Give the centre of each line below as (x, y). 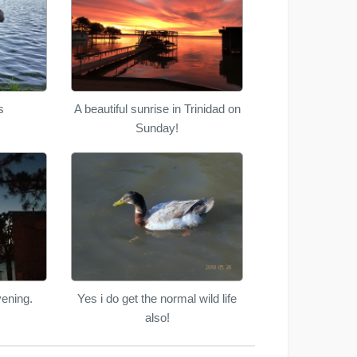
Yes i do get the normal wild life (157, 298)
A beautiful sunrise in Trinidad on (157, 108)
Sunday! (157, 127)
